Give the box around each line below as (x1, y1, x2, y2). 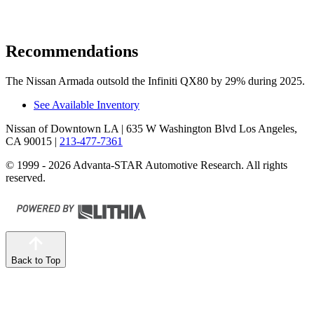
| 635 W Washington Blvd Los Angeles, (118, 123, 297, 135)
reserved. (6, 172, 46, 184)
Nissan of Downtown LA (6, 123, 118, 135)
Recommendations (6, 42, 138, 61)
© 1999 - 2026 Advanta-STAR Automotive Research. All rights (6, 159, 287, 171)
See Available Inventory (34, 99, 139, 111)
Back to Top (11, 255, 60, 266)
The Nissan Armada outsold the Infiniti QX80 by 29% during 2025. (6, 75, 305, 87)
